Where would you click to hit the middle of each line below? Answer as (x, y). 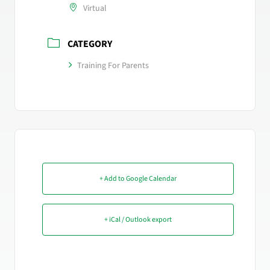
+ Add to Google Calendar (138, 179)
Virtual (95, 9)
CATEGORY (90, 44)
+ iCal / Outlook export (138, 220)
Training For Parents (113, 66)
